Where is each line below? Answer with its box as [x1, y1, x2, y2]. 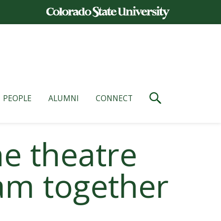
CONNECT [96, 92, 133, 104]
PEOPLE [3, 92, 32, 104]
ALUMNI [48, 92, 79, 104]
